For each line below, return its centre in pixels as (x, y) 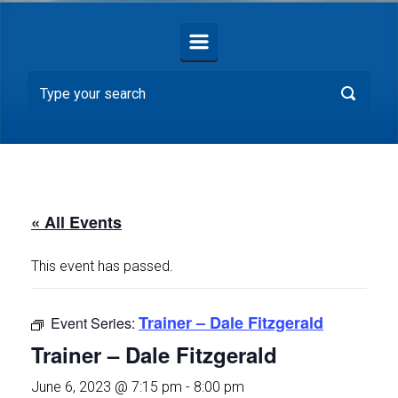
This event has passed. (102, 266)
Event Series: (95, 323)
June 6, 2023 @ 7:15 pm (107, 387)
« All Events (76, 222)
